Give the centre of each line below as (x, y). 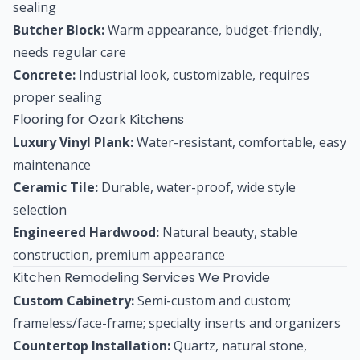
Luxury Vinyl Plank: (73, 142)
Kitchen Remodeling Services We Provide (141, 277)
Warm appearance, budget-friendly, (213, 29)
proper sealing (57, 97)
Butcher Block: (59, 29)
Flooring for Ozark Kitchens (98, 119)
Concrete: (44, 74)
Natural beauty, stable (228, 232)
